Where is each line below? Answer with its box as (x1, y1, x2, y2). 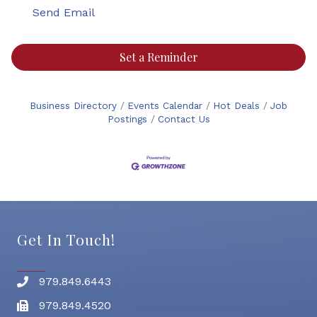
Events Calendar (127, 99, 202, 111)
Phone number (16, 277, 98, 291)
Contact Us (157, 113, 210, 125)
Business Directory (30, 99, 117, 111)
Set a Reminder (119, 49, 198, 64)
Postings (107, 113, 147, 125)
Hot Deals (213, 99, 260, 111)
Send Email (33, 5, 95, 19)
